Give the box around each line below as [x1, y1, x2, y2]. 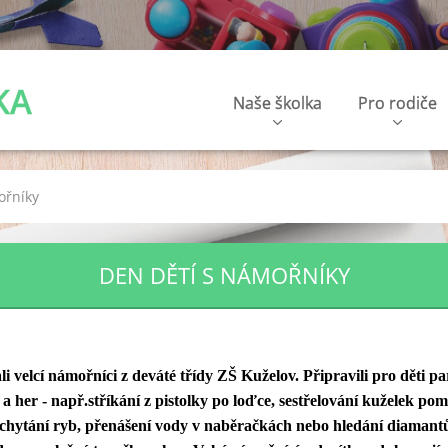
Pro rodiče [358, 92, 437, 114]
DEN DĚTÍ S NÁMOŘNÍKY [98, 260, 350, 290]
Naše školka [233, 92, 322, 114]
